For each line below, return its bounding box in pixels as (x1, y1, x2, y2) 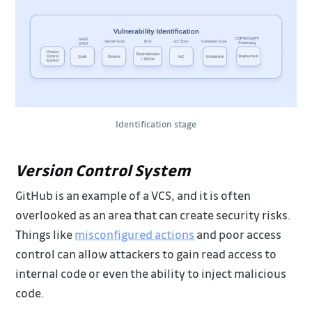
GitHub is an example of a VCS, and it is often (15, 187, 251, 203)
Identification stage (115, 118, 196, 130)
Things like (15, 226, 75, 242)
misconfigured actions (75, 226, 195, 242)
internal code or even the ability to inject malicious (15, 265, 287, 281)
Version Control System (15, 159, 191, 180)
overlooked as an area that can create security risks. (15, 207, 292, 222)
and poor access (194, 226, 282, 242)
